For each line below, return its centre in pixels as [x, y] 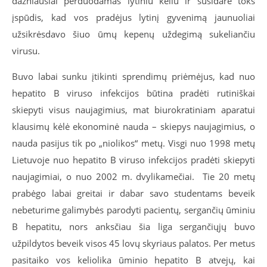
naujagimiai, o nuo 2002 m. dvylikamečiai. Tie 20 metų [133, 176]
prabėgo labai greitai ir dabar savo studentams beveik [133, 193]
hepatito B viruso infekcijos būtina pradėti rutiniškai [133, 93]
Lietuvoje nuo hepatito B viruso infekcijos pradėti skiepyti [133, 160]
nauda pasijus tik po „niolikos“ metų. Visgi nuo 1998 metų [133, 143]
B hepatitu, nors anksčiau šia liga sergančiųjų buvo [133, 226]
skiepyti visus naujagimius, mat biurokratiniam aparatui [133, 110]
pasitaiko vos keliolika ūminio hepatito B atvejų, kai [133, 260]
